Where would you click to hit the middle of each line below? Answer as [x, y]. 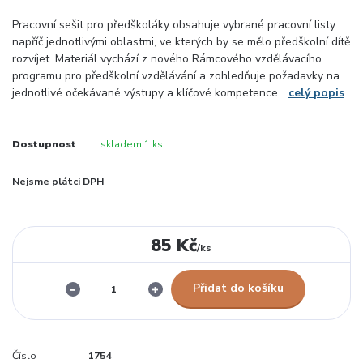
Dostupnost [44, 145]
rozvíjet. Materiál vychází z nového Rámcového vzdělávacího [167, 59]
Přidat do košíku [238, 288]
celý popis [316, 93]
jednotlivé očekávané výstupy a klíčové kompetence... [150, 93]
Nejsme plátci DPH [58, 182]
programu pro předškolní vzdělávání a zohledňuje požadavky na [176, 76]
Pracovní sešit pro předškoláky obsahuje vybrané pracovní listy [174, 25]
